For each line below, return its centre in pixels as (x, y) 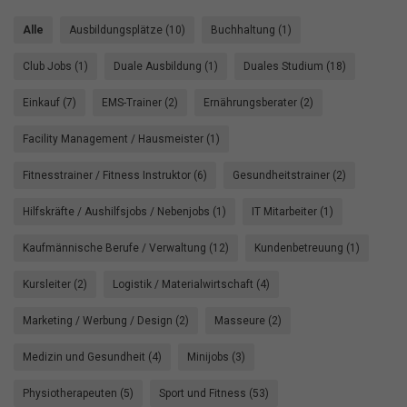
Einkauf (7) (50, 103)
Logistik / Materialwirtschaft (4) (191, 284)
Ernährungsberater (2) (258, 103)
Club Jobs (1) (55, 66)
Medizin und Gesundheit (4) (92, 357)
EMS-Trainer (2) (140, 103)
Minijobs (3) (216, 357)
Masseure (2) (248, 321)
